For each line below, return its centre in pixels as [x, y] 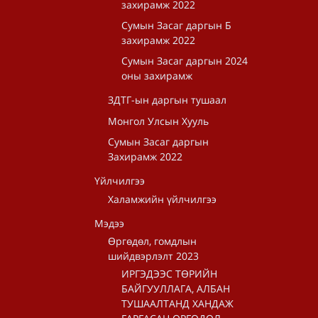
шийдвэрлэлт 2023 [153, 256]
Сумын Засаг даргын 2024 [185, 61]
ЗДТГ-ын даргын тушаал [167, 100]
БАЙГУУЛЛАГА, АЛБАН [176, 289]
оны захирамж [157, 76]
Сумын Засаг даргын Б [176, 25]
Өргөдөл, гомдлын [152, 241]
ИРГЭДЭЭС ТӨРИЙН [169, 274]
